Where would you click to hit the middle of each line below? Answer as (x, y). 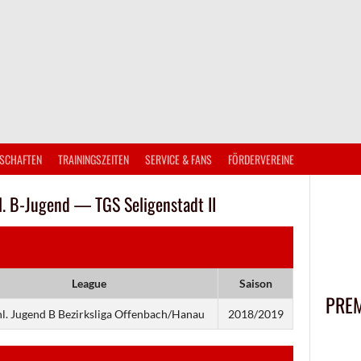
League (89, 283)
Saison (255, 283)
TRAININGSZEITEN (93, 159)
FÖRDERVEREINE (261, 159)
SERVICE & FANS (178, 159)
